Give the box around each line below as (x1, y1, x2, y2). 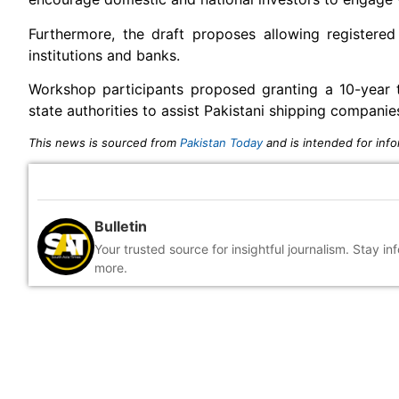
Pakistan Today (180, 134, 263, 150)
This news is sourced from (28, 134, 180, 150)
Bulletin (94, 216, 147, 235)
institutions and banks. (28, 45, 180, 64)
